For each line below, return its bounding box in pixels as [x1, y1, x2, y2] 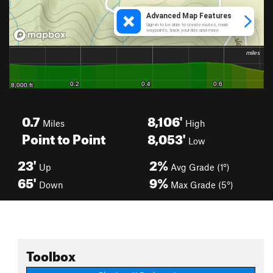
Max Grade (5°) [168, 179, 233, 190]
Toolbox [26, 243, 76, 264]
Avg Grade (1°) [168, 161, 230, 172]
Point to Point [22, 126, 105, 147]
